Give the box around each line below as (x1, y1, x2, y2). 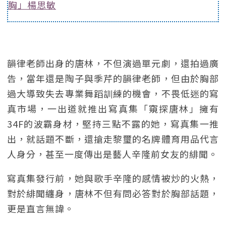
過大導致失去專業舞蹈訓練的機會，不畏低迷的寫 (7, 87, 219, 100)
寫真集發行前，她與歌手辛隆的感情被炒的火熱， (7, 172, 219, 185)
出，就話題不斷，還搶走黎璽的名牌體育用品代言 (7, 132, 219, 145)
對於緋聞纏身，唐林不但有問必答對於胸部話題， (7, 187, 219, 200)
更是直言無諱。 (7, 202, 74, 215)
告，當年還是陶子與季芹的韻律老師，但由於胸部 (7, 72, 219, 85)
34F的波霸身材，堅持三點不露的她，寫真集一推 (7, 117, 219, 130)
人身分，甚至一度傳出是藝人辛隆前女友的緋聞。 (7, 147, 218, 160)
